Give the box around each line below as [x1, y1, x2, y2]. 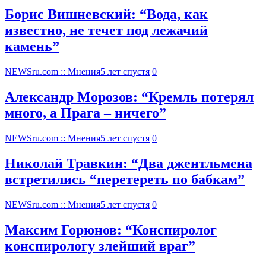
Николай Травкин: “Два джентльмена [5, 156, 252, 172]
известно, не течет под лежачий [5, 23, 208, 39]
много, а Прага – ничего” [5, 105, 166, 121]
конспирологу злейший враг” [5, 237, 195, 254]
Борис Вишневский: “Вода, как [5, 7, 208, 23]
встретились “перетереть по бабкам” [5, 172, 245, 188]
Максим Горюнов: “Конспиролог [5, 221, 217, 237]
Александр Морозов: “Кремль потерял [5, 89, 254, 105]
